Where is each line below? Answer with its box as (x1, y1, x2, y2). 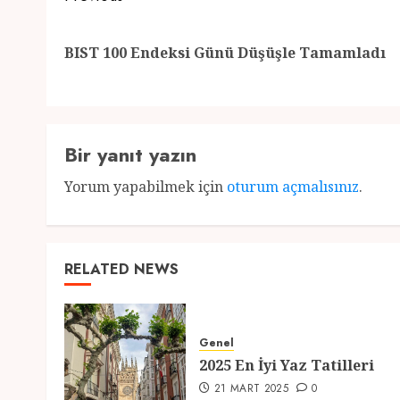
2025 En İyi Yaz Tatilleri (199, 355, 374, 376)
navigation (63, 15, 195, 54)
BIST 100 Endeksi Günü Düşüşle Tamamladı (64, 43, 386, 63)
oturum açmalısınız (227, 177, 359, 197)
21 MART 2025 (213, 380, 289, 397)
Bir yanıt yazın (64, 140, 196, 170)
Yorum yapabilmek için (64, 177, 227, 197)
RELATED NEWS (64, 259, 179, 280)
